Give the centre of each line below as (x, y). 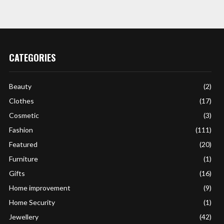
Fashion (21, 130)
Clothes (22, 101)
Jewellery (24, 217)
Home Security (32, 202)
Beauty (20, 86)
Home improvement (40, 188)
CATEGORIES (32, 57)
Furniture (24, 159)
